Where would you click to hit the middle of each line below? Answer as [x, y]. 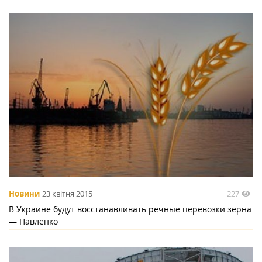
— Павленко [33, 221]
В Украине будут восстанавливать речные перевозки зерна [130, 209]
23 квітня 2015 [67, 194]
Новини [24, 194]
